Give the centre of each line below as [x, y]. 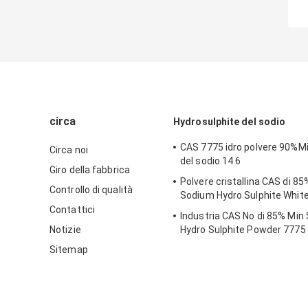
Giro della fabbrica [90, 170]
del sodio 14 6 [211, 161]
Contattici [72, 210]
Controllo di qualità [91, 190]
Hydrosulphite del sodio [230, 122]
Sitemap [69, 250]
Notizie [65, 230]
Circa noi [69, 150]
